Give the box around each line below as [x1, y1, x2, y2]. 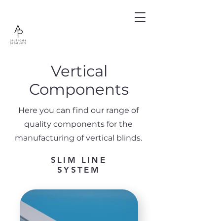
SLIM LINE [50, 155, 107, 165]
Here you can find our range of [18, 106, 139, 115]
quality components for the [24, 119, 133, 129]
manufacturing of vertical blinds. [15, 133, 142, 143]
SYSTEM [57, 165, 101, 175]
